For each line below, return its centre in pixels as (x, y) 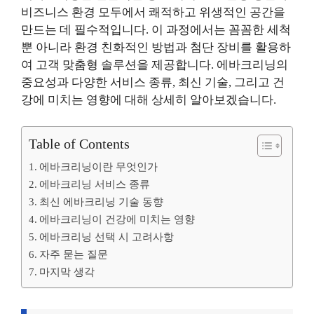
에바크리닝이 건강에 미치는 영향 (117, 219)
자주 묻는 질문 (74, 254)
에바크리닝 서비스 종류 (95, 184)
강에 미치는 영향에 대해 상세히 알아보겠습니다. (149, 100)
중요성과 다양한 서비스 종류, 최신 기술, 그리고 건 (153, 82)
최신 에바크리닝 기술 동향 (102, 202)
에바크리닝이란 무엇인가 (99, 166)
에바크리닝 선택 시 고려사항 (107, 237)
